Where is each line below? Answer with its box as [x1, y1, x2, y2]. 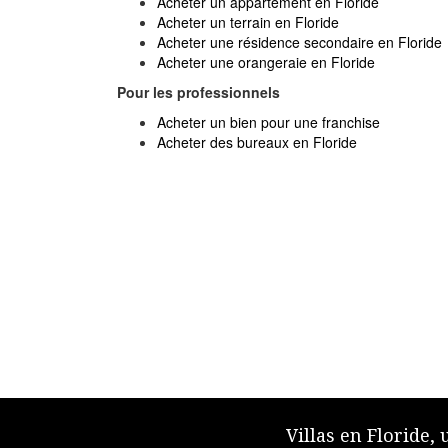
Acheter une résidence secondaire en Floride [157, 32, 442, 52]
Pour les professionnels [117, 82, 280, 102]
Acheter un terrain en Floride [157, 12, 339, 32]
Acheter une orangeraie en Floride [157, 52, 375, 72]
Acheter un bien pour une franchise [157, 112, 380, 132]
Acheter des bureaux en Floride [157, 132, 357, 152]
